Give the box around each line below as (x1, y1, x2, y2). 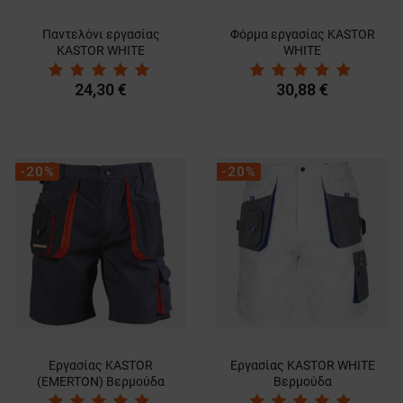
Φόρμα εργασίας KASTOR (229, 26, 375, 41)
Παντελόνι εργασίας (41, 26, 160, 41)
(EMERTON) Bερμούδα (37, 373, 165, 389)
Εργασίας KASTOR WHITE (229, 357, 375, 372)
